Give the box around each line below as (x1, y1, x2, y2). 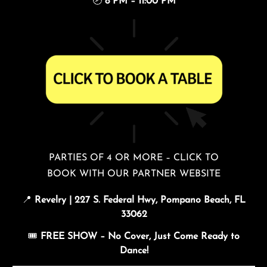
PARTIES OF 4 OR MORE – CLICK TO (49, 153, 219, 163)
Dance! (119, 246, 148, 256)
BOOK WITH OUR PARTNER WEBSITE (47, 169, 221, 179)
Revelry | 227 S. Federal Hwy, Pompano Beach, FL (35, 195, 246, 205)
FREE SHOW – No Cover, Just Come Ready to (41, 232, 240, 241)
